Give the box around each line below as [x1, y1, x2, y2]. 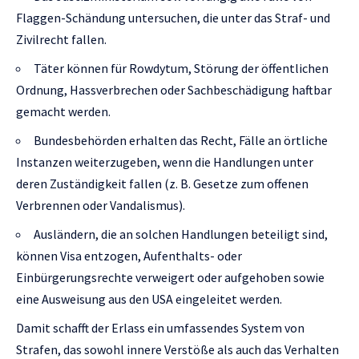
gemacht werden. [16, 103, 111, 119]
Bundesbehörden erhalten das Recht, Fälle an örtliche [34, 131, 328, 148]
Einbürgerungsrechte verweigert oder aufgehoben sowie [16, 268, 325, 285]
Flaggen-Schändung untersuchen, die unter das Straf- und [16, 9, 330, 26]
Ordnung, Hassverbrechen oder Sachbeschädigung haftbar [16, 81, 332, 98]
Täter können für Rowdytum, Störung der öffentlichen [34, 59, 329, 76]
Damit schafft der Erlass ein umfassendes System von [16, 319, 305, 336]
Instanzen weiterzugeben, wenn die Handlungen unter [16, 153, 313, 170]
